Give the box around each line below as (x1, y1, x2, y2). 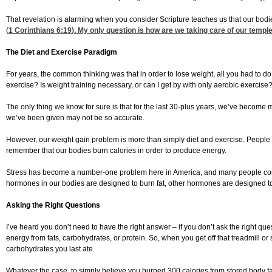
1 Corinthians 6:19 (8, 26, 72, 35)
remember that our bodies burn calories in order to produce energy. (6, 146, 226, 155)
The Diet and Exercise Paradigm (6, 48, 117, 57)
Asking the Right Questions (6, 201, 100, 210)
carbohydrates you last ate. (6, 245, 95, 254)
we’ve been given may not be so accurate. (6, 114, 144, 123)
